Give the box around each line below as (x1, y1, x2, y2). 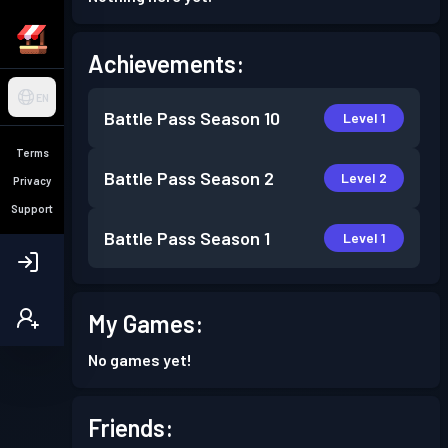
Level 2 (341, 169, 387, 186)
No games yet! (88, 350, 192, 369)
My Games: (88, 309, 203, 338)
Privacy (13, 173, 51, 187)
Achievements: (88, 49, 244, 78)
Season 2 (200, 167, 274, 189)
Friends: (88, 413, 173, 442)
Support (11, 201, 53, 215)
